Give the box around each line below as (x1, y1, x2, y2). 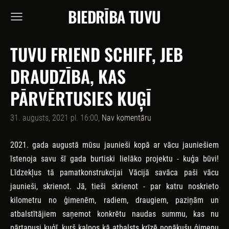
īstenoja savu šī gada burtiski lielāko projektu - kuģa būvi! (10, 153, 219, 164)
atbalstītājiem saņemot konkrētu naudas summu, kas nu (10, 209, 219, 219)
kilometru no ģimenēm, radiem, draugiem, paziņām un (10, 195, 219, 205)
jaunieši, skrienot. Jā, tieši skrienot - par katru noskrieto (10, 181, 219, 191)
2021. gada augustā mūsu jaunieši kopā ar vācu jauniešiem (10, 140, 219, 150)
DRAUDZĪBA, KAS (10, 63, 126, 89)
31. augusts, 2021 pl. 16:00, (10, 113, 100, 123)
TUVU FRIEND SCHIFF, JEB (10, 41, 183, 67)
